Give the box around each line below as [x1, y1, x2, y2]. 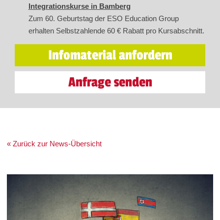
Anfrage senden [68, 74, 152, 91]
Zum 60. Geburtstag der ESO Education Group [28, 14, 179, 23]
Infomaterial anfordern [48, 47, 172, 64]
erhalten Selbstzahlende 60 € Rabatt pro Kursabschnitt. [28, 27, 204, 35]
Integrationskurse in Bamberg [28, 2, 131, 11]
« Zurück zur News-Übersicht [7, 139, 102, 148]
